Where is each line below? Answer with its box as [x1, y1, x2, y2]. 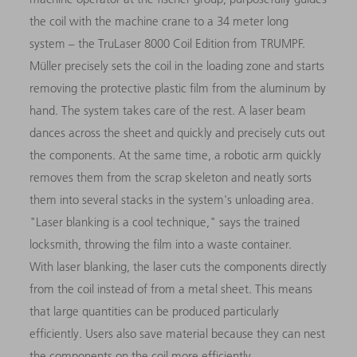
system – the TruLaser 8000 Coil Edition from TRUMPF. [29, 35, 306, 51]
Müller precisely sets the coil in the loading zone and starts [29, 57, 325, 73]
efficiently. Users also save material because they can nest [29, 325, 326, 341]
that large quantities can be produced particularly [29, 303, 280, 319]
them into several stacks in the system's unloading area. [29, 191, 315, 207]
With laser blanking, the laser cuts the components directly [29, 258, 328, 274]
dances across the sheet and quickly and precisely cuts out [29, 124, 326, 140]
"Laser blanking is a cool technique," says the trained [29, 214, 300, 229]
